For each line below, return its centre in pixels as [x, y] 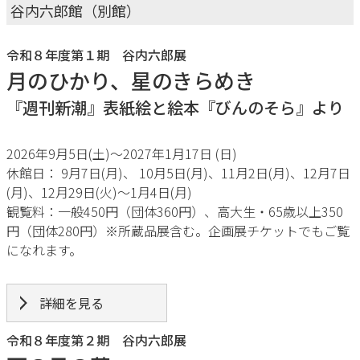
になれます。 [44, 250]
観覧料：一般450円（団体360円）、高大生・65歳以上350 [175, 211]
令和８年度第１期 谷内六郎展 [96, 55]
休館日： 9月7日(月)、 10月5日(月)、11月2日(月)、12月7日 [178, 173]
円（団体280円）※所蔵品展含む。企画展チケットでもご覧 [178, 231]
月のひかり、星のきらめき [131, 80]
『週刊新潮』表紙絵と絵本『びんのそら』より [175, 107]
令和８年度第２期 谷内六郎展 [96, 340]
